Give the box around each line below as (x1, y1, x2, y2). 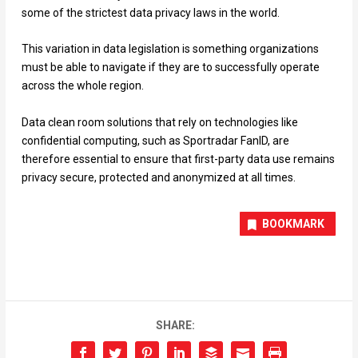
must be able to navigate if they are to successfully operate (21, 61, 320, 74)
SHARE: (155, 319, 195, 332)
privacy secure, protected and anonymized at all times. (21, 171, 296, 185)
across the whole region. (21, 79, 144, 93)
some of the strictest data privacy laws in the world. (21, 6, 280, 19)
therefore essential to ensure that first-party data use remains (21, 153, 335, 166)
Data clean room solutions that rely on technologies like (21, 116, 298, 129)
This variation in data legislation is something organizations (21, 42, 319, 56)
